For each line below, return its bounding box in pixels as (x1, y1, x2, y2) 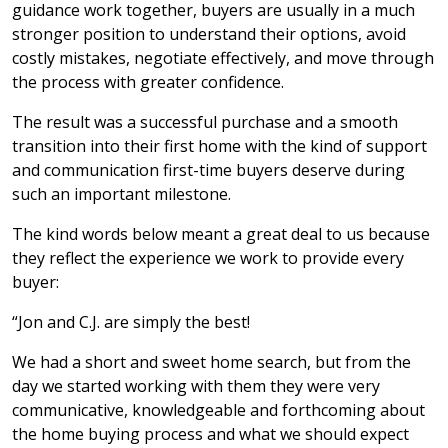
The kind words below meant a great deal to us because (12, 223, 430, 245)
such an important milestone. (12, 183, 231, 205)
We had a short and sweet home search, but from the (12, 351, 411, 373)
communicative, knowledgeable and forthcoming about (12, 399, 425, 421)
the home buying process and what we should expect (12, 423, 409, 445)
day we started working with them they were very (12, 375, 380, 397)
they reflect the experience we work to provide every (12, 247, 404, 269)
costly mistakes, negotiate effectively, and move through (12, 47, 434, 69)
